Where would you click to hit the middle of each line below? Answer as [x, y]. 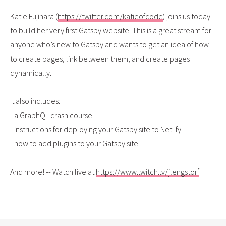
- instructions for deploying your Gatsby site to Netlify [96, 129]
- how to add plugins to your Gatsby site [74, 143]
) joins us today [187, 16]
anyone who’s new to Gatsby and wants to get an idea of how [109, 44]
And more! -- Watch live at [53, 171]
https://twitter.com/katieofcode [110, 16]
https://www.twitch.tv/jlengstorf [148, 171]
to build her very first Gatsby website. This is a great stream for [111, 30]
